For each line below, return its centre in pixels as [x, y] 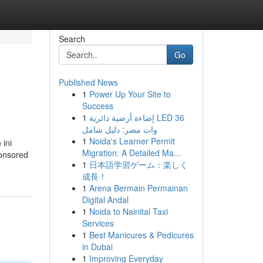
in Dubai [97, 247]
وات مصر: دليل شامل [119, 129]
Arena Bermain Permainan [138, 188]
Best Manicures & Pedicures [141, 235]
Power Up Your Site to [130, 94]
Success [97, 106]
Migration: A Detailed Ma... [131, 153]
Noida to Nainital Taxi [128, 211]
